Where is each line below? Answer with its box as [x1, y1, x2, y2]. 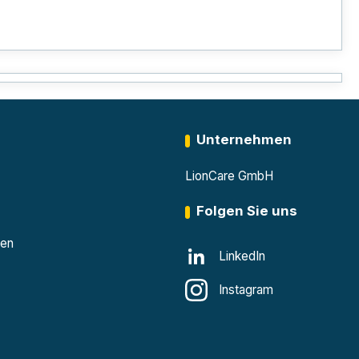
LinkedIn [218, 248, 265, 264]
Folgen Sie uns [196, 203, 297, 219]
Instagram [218, 282, 273, 297]
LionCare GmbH [184, 168, 273, 184]
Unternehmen [196, 131, 292, 147]
